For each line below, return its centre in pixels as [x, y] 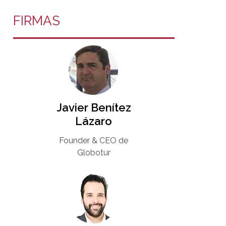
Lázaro [94, 121]
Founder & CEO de [94, 140]
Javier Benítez [94, 107]
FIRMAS [37, 20]
